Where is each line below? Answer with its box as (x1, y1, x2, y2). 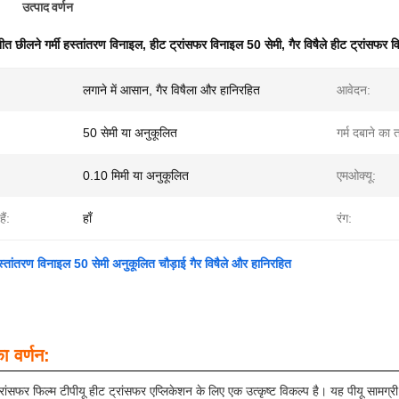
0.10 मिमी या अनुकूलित (83, 168, 189, 183)
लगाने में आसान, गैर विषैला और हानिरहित (83, 83, 260, 97)
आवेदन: (337, 83, 370, 97)
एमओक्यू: (337, 168, 376, 183)
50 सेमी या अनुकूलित (83, 126, 177, 140)
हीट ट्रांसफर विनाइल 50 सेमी (150, 37, 281, 52)
